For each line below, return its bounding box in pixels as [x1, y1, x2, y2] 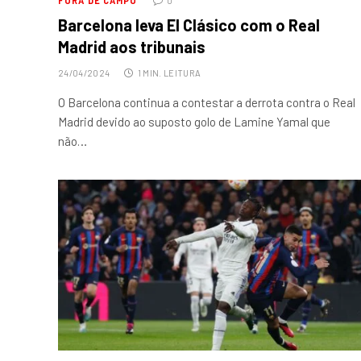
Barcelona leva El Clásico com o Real [58, 15, 320, 35]
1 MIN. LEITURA [137, 68, 201, 79]
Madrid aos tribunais [58, 37, 205, 57]
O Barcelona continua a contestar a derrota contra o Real [58, 95, 355, 110]
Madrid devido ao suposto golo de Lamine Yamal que [58, 114, 330, 130]
